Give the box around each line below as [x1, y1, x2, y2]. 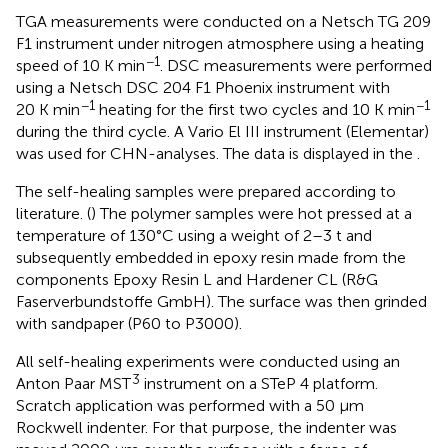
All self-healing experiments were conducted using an [16, 352, 400, 372]
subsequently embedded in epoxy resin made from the [16, 248, 406, 268]
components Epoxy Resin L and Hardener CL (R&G [16, 270, 378, 290]
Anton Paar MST [16, 374, 131, 394]
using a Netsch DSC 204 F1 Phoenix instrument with [16, 78, 390, 98]
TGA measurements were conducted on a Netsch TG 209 [16, 12, 431, 32]
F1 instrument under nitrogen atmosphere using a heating [16, 34, 424, 54]
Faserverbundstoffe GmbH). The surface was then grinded [16, 292, 427, 312]
